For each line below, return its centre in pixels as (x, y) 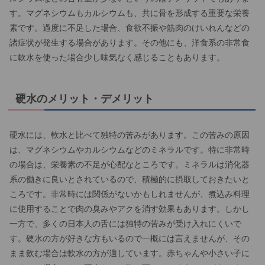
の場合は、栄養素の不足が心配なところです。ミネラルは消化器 (130, 164)
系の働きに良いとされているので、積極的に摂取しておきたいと (130, 179)
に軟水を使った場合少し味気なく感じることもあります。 (117, 57)
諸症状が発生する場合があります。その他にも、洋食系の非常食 (130, 42)
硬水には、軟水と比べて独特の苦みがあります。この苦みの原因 (130, 135)
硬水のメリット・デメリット (85, 98)
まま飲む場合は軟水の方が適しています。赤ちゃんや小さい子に (130, 253)
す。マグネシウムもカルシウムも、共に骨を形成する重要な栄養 (130, 13)
